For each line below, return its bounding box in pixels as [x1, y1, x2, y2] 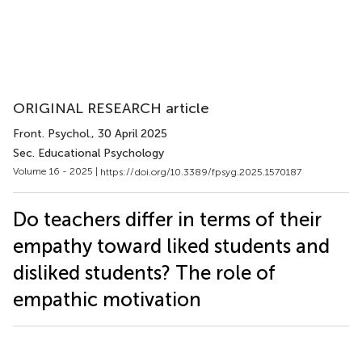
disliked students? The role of [13, 260, 276, 284]
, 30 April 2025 [91, 127, 167, 141]
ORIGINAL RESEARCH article [13, 99, 209, 117]
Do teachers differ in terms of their [13, 207, 322, 231]
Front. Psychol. [13, 127, 91, 141]
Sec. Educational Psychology [13, 146, 164, 160]
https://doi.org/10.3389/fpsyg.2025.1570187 [100, 166, 301, 178]
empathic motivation [13, 287, 201, 311]
